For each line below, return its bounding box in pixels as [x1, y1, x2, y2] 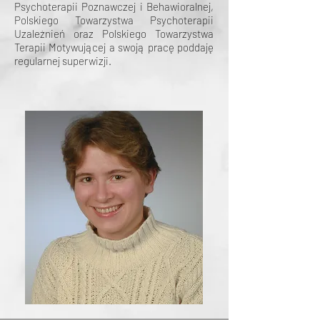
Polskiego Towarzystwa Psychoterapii [14, 14, 214, 26]
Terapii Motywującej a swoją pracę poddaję [14, 41, 214, 54]
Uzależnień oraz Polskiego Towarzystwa [14, 27, 214, 40]
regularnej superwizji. [14, 54, 111, 67]
